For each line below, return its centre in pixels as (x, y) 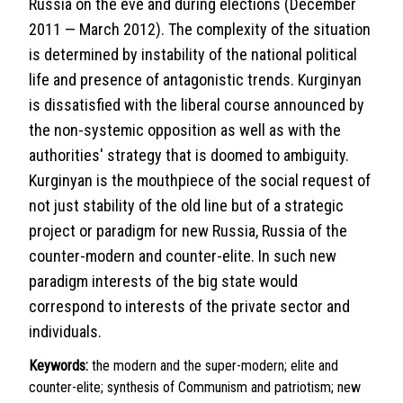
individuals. (65, 331)
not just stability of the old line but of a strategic (186, 206)
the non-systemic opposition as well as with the (185, 130)
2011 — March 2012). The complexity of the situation (200, 29)
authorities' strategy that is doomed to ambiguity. (189, 155)
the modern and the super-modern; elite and (215, 366)
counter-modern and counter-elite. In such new (183, 256)
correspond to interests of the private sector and (189, 306)
